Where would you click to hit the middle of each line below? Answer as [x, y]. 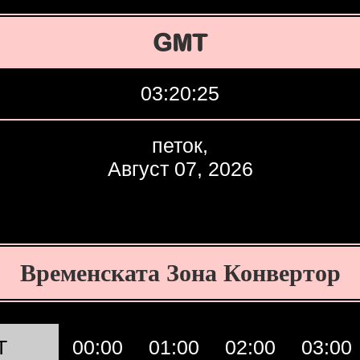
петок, [180, 145]
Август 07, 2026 [180, 169]
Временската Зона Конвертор [180, 272]
